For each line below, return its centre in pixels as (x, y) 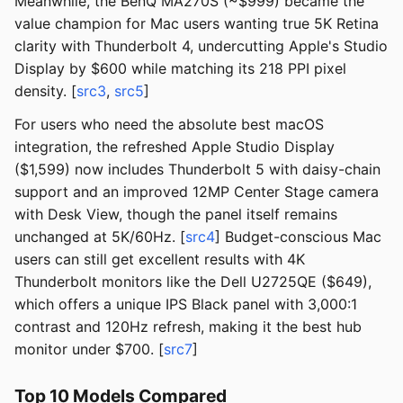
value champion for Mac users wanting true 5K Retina (197, 24)
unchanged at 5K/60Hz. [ (100, 237)
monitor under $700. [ (89, 349)
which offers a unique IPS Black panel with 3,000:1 (186, 304)
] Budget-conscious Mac (298, 237)
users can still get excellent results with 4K (160, 260)
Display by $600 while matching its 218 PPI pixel (180, 69)
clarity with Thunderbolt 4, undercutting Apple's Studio (201, 46)
